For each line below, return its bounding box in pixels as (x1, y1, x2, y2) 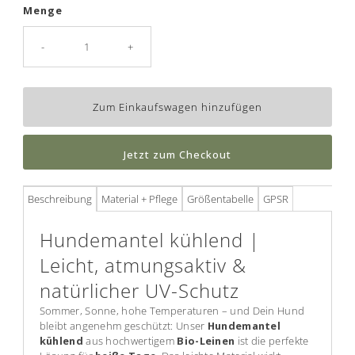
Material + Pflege (101, 191, 177, 206)
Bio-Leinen (177, 333, 235, 348)
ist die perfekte (235, 333, 309, 348)
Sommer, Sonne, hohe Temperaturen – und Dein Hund (39, 303, 305, 318)
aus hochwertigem (82, 333, 177, 348)
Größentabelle (186, 191, 254, 206)
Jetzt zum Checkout (123, 147, 231, 162)
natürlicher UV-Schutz (39, 277, 239, 303)
